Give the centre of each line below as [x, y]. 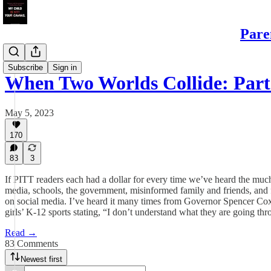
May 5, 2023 [29, 113]
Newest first [41, 259]
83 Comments [31, 243]
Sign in [65, 67]
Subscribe [25, 67]
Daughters [24, 54]
